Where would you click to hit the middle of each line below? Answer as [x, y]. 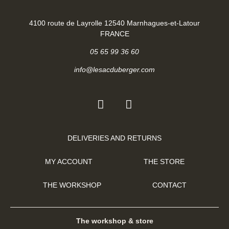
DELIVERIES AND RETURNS [114, 138]
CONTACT [169, 185]
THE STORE [164, 162]
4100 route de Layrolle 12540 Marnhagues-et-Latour [114, 23]
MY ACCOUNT [68, 162]
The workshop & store [114, 221]
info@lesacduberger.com [114, 70]
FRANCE [114, 34]
